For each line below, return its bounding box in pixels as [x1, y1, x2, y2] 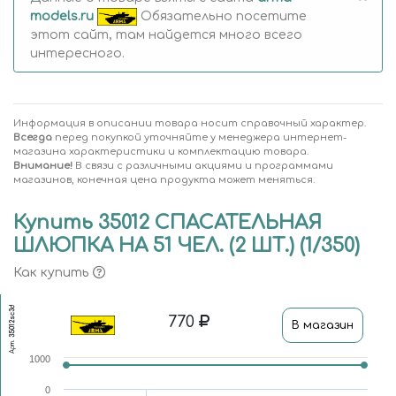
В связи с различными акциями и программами [72, 160, 333, 172]
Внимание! [13, 160, 72, 172]
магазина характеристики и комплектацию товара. [13, 146, 308, 158]
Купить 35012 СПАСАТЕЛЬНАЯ [13, 212, 322, 234]
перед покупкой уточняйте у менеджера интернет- [52, 132, 346, 144]
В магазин [292, 319, 354, 332]
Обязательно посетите [140, 9, 307, 23]
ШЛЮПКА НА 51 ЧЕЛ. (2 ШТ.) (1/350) [13, 235, 360, 257]
